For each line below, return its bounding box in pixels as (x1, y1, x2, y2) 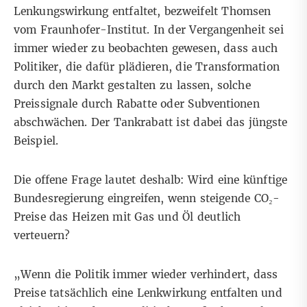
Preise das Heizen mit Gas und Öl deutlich (14, 210, 241, 223)
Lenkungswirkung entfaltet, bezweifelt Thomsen (14, 4, 271, 18)
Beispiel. (14, 134, 58, 147)
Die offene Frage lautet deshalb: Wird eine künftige (14, 173, 287, 186)
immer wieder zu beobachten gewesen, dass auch (14, 41, 278, 55)
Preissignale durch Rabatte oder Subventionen (14, 97, 260, 110)
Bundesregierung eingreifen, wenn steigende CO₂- (14, 191, 280, 205)
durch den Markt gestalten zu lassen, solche (14, 78, 251, 92)
